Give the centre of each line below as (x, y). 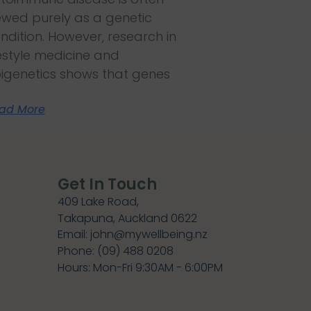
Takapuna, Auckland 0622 (127, 219)
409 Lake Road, (98, 202)
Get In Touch (107, 185)
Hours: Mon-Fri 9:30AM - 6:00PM (140, 267)
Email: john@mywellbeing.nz (132, 234)
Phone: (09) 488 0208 (115, 251)
